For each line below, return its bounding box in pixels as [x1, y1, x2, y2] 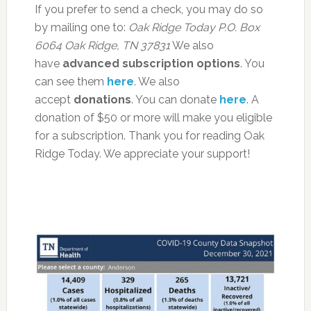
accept [34, 92, 74, 106]
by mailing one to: [34, 20, 128, 34]
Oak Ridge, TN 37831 [64, 38, 170, 52]
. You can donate [131, 92, 219, 106]
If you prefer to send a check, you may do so [34, 2, 263, 16]
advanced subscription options [62, 56, 240, 70]
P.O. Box [217, 20, 260, 34]
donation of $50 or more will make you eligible [34, 110, 272, 124]
